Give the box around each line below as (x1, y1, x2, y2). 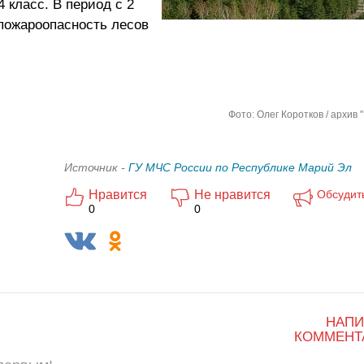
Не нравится (194, 188, 271, 201)
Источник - (64, 161, 128, 174)
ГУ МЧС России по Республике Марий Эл (128, 161, 352, 174)
